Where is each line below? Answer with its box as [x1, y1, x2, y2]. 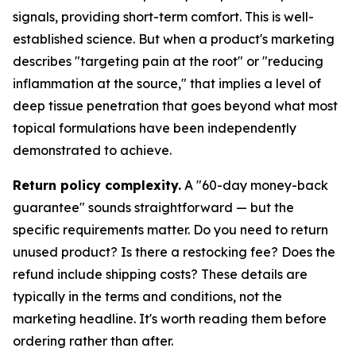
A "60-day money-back [181, 177, 328, 193]
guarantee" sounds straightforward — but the [13, 199, 294, 215]
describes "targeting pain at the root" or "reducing [13, 53, 323, 69]
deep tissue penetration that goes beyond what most [13, 98, 338, 114]
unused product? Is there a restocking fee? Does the [13, 244, 335, 260]
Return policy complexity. [13, 177, 181, 193]
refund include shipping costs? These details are [13, 266, 308, 282]
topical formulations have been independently [13, 120, 296, 136]
